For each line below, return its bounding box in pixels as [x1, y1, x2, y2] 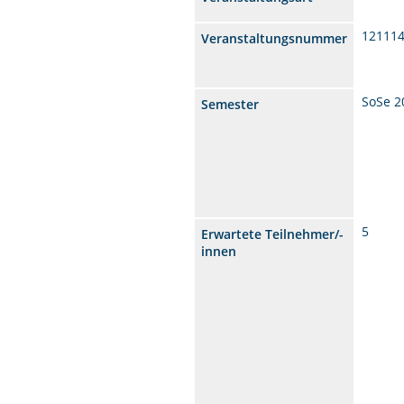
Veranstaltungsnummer [201, 29, 348, 47]
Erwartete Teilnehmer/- [201, 225, 344, 243]
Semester [201, 95, 260, 113]
